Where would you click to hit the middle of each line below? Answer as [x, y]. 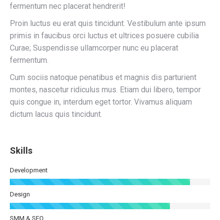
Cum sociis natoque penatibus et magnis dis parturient [103, 77]
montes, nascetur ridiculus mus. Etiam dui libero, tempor [105, 90]
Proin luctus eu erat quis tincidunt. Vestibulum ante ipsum [108, 23]
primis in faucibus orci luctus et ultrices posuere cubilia [104, 36]
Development [29, 170]
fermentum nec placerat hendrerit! [68, 6]
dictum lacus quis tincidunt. [56, 114]
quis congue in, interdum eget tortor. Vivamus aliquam [101, 102]
